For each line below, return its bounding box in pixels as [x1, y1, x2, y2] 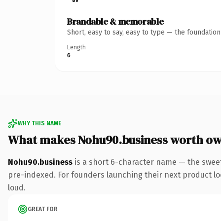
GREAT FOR [28, 205, 58, 213]
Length [67, 43, 86, 51]
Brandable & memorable [67, 15, 164, 28]
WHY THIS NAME [18, 119, 61, 127]
